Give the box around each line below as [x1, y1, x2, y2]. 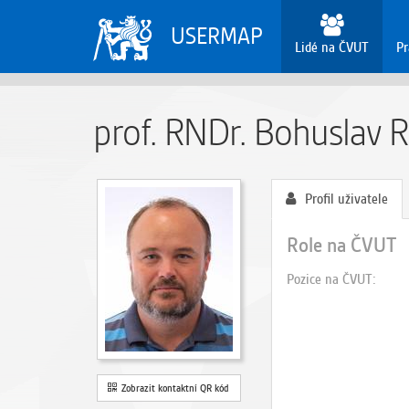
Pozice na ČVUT [287, 271, 372, 288]
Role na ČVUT [287, 233, 396, 257]
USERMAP [171, 22, 264, 50]
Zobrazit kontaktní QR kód [116, 382, 229, 394]
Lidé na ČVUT [295, 39, 370, 56]
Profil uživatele [305, 191, 388, 207]
